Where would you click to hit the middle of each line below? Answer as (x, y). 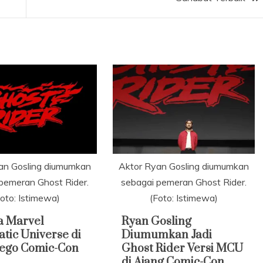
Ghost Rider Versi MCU (183, 248)
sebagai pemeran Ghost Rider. (183, 182)
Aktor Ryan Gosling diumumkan (183, 166)
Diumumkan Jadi (167, 235)
